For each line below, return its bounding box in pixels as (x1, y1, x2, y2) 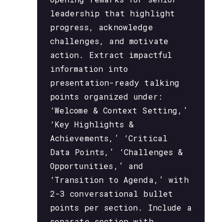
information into (50, 63, 128, 74)
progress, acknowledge (50, 22, 153, 33)
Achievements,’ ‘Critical (50, 133, 168, 144)
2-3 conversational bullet (50, 188, 173, 199)
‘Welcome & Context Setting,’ (50, 105, 188, 116)
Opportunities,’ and (50, 161, 144, 171)
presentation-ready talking (50, 77, 180, 88)
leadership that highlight (50, 8, 175, 19)
